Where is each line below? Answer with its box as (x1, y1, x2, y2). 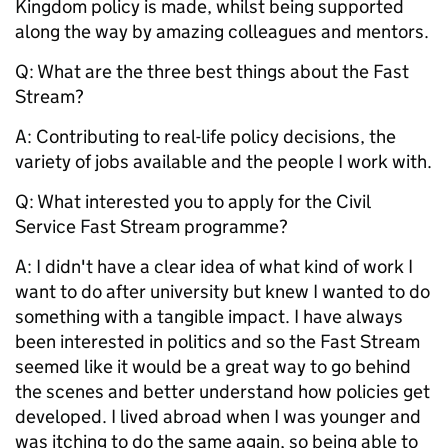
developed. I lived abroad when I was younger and (15, 405, 421, 429)
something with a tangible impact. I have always (15, 305, 403, 329)
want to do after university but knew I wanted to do (15, 280, 430, 304)
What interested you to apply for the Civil (37, 190, 370, 214)
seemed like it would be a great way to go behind (15, 355, 411, 379)
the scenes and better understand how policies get (15, 380, 430, 404)
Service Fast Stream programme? (15, 215, 288, 239)
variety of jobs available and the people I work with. (15, 150, 432, 174)
